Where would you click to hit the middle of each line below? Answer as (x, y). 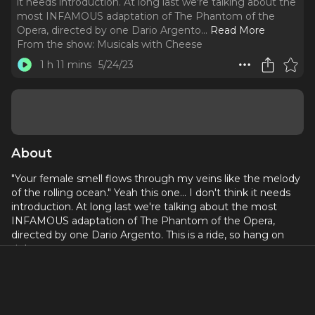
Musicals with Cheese (150, 44)
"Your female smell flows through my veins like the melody (156, 179)
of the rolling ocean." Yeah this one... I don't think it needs (151, 193)
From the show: (56, 44)
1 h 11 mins (65, 65)
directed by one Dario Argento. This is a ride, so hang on (148, 235)
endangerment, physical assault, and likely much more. (146, 288)
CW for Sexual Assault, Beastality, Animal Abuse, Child (142, 274)
